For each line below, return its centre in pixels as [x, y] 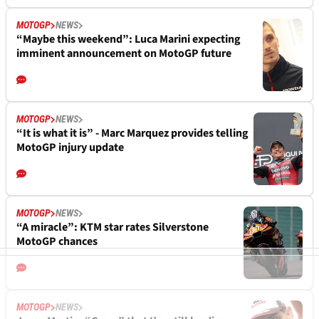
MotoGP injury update [70, 148]
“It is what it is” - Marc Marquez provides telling [132, 134]
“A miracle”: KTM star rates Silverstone [113, 228]
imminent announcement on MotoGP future [124, 54]
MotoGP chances [57, 242]
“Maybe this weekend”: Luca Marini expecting [129, 40]
